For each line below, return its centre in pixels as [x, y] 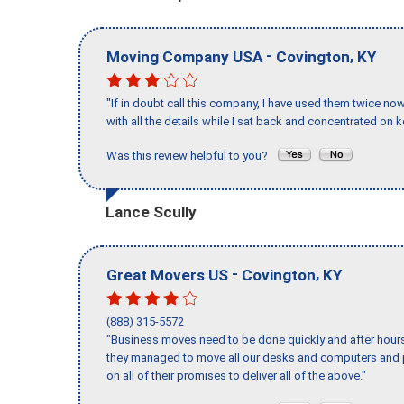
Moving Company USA [184, 56]
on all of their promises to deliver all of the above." [236, 376]
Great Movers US [167, 275]
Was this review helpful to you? [191, 156]
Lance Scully [151, 211]
